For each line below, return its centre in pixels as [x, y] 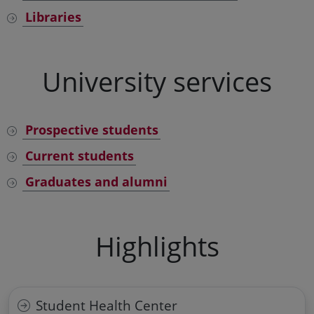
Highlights [157, 246]
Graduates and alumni [96, 182]
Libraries [53, 17]
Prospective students [91, 130]
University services [157, 81]
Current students [79, 156]
